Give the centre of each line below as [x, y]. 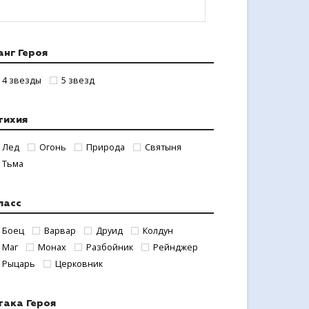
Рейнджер [176, 247]
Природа [106, 147]
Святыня [163, 147]
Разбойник [110, 247]
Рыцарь [19, 264]
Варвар [60, 231]
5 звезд [78, 80]
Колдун [158, 231]
